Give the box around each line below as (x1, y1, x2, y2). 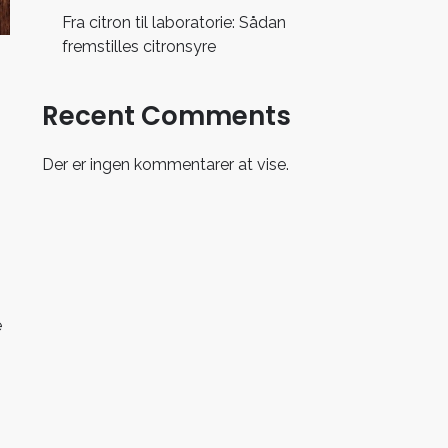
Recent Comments (42, 98, 292, 134)
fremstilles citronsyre (62, 37, 217, 56)
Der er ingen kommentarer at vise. (42, 155, 290, 174)
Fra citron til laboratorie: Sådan (62, 13, 287, 32)
